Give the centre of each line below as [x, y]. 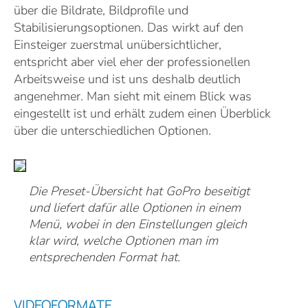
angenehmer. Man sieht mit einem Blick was [133, 96]
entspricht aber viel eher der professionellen [132, 62]
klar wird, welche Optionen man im [123, 241]
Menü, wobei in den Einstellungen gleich [138, 224]
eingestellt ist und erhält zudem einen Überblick [142, 113]
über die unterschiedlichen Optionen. [112, 131]
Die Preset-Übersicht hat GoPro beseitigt [139, 191]
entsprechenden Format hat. [104, 257]
